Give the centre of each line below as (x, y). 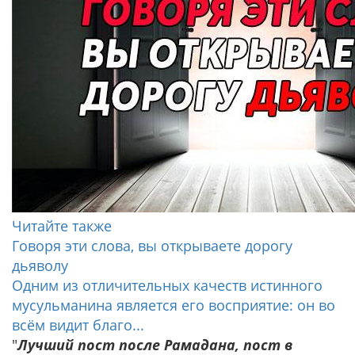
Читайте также (62, 226)
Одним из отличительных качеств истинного (167, 285)
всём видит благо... (78, 325)
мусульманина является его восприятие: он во (174, 305)
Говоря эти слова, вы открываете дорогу (152, 246)
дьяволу (40, 265)
